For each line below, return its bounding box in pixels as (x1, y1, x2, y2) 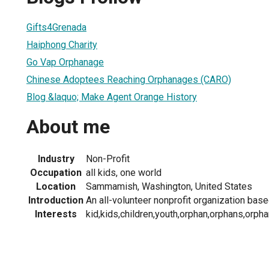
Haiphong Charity (26, 38, 97, 50)
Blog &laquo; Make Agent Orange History (26, 91, 197, 103)
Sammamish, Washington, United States (86, 180, 252, 192)
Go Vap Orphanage (26, 56, 104, 68)
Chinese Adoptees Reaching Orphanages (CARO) (26, 73, 231, 85)
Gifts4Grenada (26, 21, 86, 33)
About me (26, 115, 110, 139)
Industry (37, 153, 74, 165)
